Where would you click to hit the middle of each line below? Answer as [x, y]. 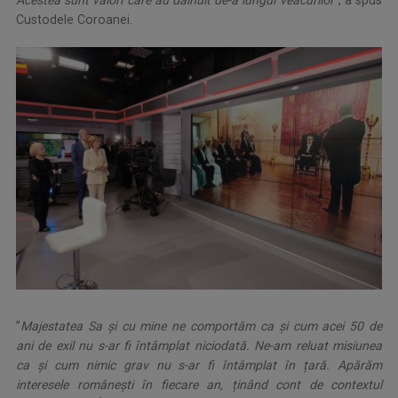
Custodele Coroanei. [74, 19]
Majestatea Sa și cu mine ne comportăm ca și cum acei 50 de [201, 326]
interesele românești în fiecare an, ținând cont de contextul [199, 385]
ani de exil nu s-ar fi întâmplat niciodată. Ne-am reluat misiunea [199, 346]
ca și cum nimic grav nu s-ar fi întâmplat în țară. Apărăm [199, 366]
